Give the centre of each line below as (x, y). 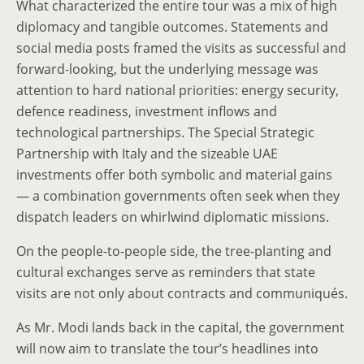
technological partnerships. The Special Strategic (165, 132)
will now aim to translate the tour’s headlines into (167, 349)
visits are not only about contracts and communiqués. (182, 293)
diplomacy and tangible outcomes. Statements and (172, 27)
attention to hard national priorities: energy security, (178, 90)
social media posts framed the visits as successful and (181, 48)
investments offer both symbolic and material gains (174, 175)
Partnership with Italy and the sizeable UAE (147, 154)
